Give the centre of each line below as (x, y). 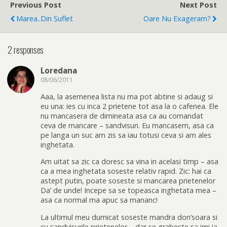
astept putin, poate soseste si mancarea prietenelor (128, 181)
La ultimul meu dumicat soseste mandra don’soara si (129, 217)
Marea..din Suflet (45, 18)
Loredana (59, 71)
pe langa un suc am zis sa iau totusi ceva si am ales (126, 135)
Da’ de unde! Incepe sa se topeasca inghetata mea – (128, 191)
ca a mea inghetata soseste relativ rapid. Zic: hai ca (126, 171)
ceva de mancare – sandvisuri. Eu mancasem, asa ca (127, 125)
